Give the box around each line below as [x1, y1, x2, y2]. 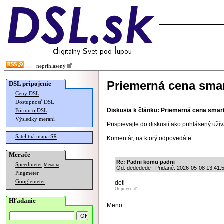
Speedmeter [15, 162, 42, 167]
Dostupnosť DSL [15, 99, 54, 105]
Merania [44, 162, 59, 167]
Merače [9, 151, 30, 158]
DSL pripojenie [9, 80, 51, 87]
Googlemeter [15, 179, 45, 184]
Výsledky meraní [15, 116, 55, 122]
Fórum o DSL [15, 108, 47, 113]
